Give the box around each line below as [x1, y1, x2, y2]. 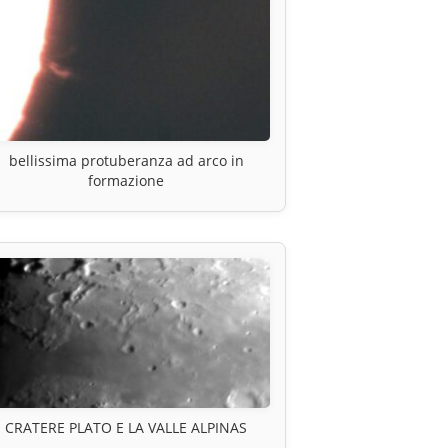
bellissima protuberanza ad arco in [8, 151, 244, 170]
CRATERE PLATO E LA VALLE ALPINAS [5, 418, 248, 437]
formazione [88, 171, 165, 190]
